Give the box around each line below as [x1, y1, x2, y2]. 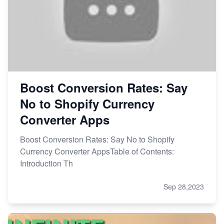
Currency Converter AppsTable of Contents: [20, 145, 174, 157]
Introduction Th [20, 157, 73, 169]
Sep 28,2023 [163, 181, 204, 192]
